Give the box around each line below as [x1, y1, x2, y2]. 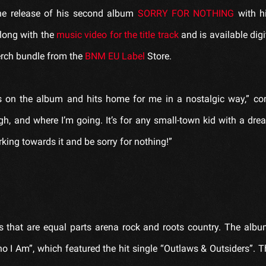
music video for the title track [56, 28, 179, 40]
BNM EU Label [85, 50, 145, 62]
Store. [145, 50, 172, 62]
